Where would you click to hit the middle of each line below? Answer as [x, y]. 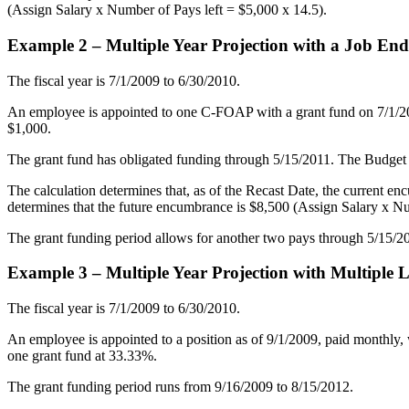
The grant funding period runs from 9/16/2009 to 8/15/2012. [180, 387]
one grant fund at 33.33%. [82, 356]
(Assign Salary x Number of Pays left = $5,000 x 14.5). [167, 10]
